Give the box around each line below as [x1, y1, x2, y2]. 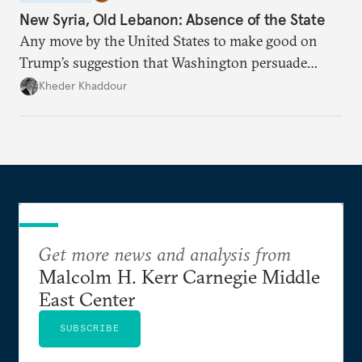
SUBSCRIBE [60, 321, 120, 334]
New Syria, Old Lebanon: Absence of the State [19, 9, 326, 29]
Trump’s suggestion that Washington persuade [19, 53, 307, 72]
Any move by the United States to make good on [19, 31, 318, 50]
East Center [39, 286, 135, 311]
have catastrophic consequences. [19, 96, 223, 116]
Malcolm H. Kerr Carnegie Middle [39, 263, 320, 288]
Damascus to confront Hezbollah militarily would [19, 74, 326, 94]
